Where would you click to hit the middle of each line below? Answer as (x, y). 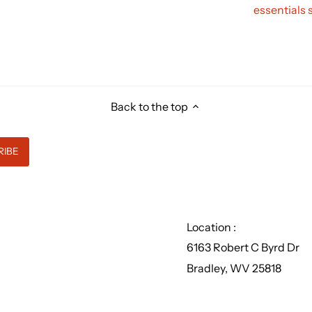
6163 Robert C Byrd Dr (243, 248)
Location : (212, 227)
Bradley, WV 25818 (234, 268)
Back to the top (149, 106)
